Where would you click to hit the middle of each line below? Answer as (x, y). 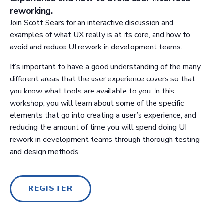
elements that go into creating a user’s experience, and (103, 115)
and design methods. (45, 151)
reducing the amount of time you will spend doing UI (98, 127)
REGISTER (50, 188)
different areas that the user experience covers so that (102, 79)
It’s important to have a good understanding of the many (105, 67)
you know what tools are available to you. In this (92, 91)
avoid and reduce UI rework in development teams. (96, 47)
